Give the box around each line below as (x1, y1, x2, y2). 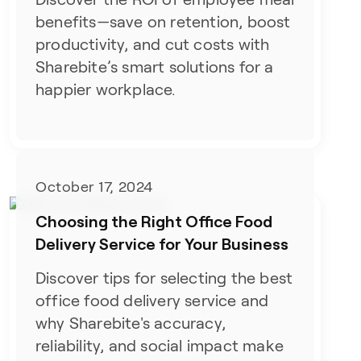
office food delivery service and (35, 291, 269, 309)
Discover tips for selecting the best (35, 268, 293, 287)
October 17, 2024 (35, 178, 153, 195)
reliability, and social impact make (35, 336, 284, 355)
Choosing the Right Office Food (35, 210, 273, 230)
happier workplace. (35, 81, 176, 99)
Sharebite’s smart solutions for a (35, 58, 274, 77)
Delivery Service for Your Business (35, 233, 289, 253)
